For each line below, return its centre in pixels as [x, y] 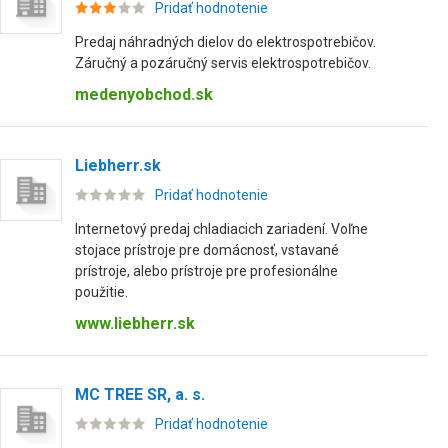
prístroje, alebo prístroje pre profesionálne [206, 271]
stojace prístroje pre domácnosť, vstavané [207, 250]
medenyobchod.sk [144, 94]
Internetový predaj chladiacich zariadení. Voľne [221, 229]
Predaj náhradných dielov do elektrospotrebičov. [225, 42]
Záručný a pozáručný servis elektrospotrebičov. [223, 63]
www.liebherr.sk [135, 323]
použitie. [101, 292]
